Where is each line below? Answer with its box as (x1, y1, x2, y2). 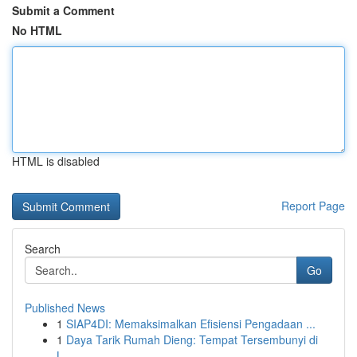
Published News (25, 300, 105, 316)
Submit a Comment (12, 2, 115, 18)
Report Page (281, 198, 345, 214)
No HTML (12, 22, 62, 38)
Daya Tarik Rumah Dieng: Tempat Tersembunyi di (66, 331, 318, 347)
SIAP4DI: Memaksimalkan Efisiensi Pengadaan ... (66, 316, 316, 331)
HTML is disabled (12, 153, 100, 169)
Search (25, 241, 61, 257)
